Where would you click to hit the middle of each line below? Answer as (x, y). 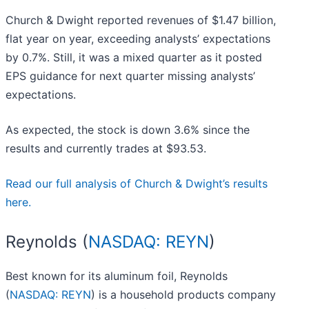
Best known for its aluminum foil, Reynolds (117, 276)
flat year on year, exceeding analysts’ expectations (138, 39)
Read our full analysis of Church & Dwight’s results (137, 184)
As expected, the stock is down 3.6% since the (128, 130)
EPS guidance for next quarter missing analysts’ (130, 76)
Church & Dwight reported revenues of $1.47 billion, (141, 20)
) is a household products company (183, 295)
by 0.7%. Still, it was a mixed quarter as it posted (134, 58)
